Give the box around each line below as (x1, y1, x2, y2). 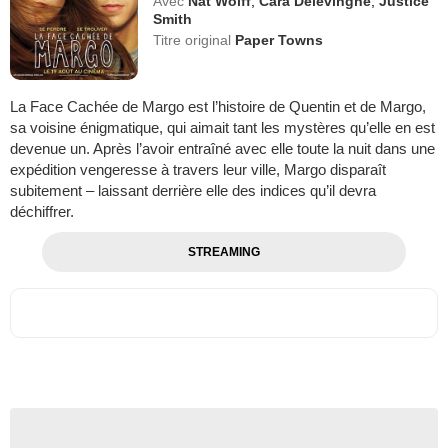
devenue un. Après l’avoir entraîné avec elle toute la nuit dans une (10, 139, 435, 157)
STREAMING (187, 244, 260, 259)
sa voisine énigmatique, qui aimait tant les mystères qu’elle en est (10, 118, 435, 136)
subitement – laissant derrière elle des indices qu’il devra (10, 181, 376, 199)
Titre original (153, 32, 236, 48)
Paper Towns (235, 32, 324, 48)
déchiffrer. (10, 202, 74, 220)
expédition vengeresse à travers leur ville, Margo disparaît (10, 160, 386, 178)
